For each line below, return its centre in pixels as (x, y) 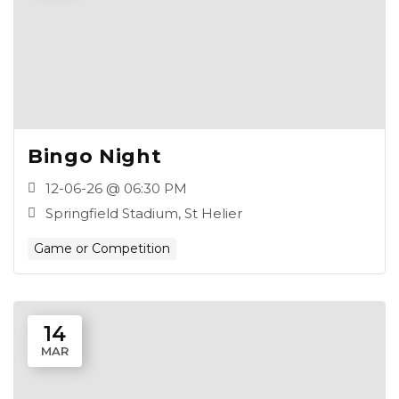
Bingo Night (95, 156)
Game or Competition (102, 248)
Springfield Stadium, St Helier (144, 213)
